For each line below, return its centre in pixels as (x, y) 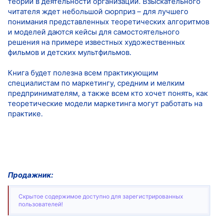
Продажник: (30, 175)
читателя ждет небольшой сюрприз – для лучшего (98, 11)
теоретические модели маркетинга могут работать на (105, 103)
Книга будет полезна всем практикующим (83, 73)
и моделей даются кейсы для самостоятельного (94, 32)
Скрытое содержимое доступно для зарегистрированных (101, 197)
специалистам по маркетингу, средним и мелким (96, 83)
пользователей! (41, 204)
